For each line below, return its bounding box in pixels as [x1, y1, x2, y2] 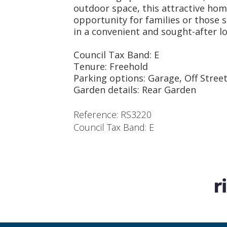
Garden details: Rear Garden [73, 84, 196, 96]
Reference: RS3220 [73, 108, 152, 121]
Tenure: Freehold [73, 60, 148, 72]
